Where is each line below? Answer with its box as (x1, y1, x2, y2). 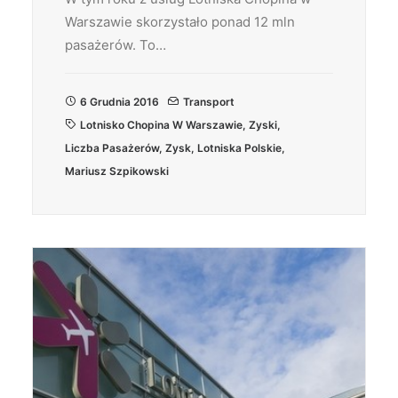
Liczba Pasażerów (65, 141, 159, 155)
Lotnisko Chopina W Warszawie (80, 118, 243, 131)
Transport (183, 95, 235, 108)
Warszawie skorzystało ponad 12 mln (65, 13, 295, 30)
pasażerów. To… (65, 36, 166, 53)
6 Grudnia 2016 (80, 95, 159, 108)
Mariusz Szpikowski (65, 164, 169, 178)
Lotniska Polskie (197, 141, 282, 155)
